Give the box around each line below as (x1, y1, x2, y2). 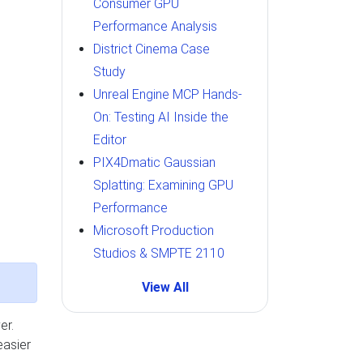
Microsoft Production (93, 223, 214, 238)
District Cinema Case (93, 41, 210, 57)
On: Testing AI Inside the (93, 109, 228, 125)
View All (141, 280, 189, 295)
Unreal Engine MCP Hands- (93, 87, 242, 102)
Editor (93, 132, 126, 147)
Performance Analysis (93, 19, 217, 34)
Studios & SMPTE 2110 (93, 246, 224, 261)
